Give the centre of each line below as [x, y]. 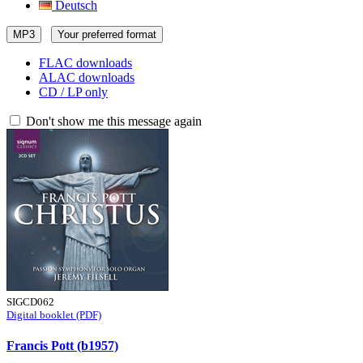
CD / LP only [73, 92]
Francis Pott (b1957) [62, 346]
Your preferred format [107, 34]
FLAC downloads [85, 63]
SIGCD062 [30, 302]
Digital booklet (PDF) [54, 315]
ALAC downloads [87, 77]
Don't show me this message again [112, 121]
